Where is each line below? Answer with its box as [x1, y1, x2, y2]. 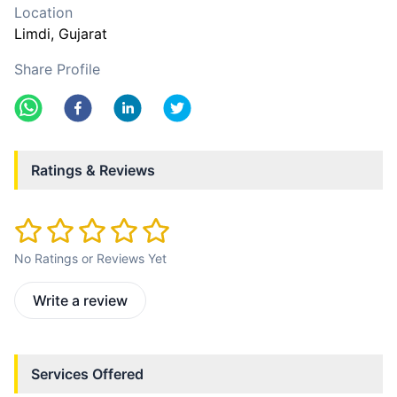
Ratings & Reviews [31, 161, 155, 179]
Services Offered [31, 365, 144, 384]
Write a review [33, 292, 128, 310]
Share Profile [14, 60, 100, 78]
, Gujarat [51, 25, 107, 43]
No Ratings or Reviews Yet [14, 251, 167, 267]
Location [14, 4, 73, 21]
